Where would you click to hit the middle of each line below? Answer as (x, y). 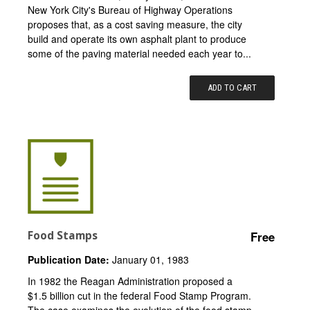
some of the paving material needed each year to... (139, 53)
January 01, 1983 (149, 259)
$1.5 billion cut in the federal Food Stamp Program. (139, 295)
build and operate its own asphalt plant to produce (137, 38)
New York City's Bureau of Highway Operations (130, 9)
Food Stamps (63, 235)
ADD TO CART (232, 87)
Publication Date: (69, 259)
